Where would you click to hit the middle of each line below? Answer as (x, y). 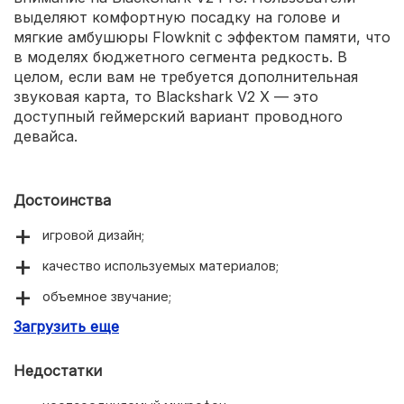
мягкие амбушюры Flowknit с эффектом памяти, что (202, 37)
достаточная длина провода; (135, 326)
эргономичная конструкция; (130, 388)
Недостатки (58, 370)
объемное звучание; (107, 296)
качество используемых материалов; (161, 265)
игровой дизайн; (93, 234)
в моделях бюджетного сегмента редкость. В (180, 56)
